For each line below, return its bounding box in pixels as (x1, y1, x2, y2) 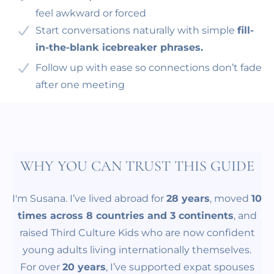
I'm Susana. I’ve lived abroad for (12, 192, 166, 204)
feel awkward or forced (35, 7, 146, 19)
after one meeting (35, 78, 125, 91)
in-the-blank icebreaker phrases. (35, 41, 203, 53)
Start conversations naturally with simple (35, 24, 237, 36)
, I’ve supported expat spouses (105, 261, 254, 273)
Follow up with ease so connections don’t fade (35, 61, 262, 73)
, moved (210, 192, 251, 204)
